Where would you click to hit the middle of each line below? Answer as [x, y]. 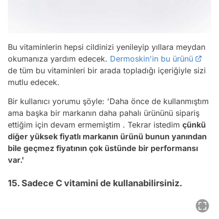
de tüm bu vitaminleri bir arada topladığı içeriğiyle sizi [107, 70]
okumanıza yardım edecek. [59, 58]
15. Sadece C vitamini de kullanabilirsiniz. [95, 183]
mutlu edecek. [34, 82]
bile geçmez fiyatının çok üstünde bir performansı [103, 148]
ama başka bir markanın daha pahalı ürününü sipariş [104, 113]
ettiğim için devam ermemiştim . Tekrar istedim [95, 124]
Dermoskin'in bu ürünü [152, 58]
